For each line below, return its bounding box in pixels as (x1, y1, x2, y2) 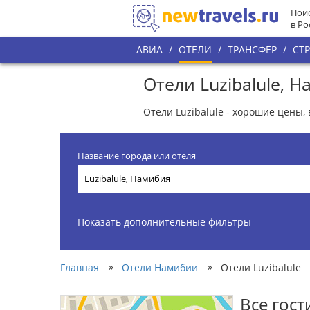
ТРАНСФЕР (228, 43, 277, 56)
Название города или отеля (77, 149, 196, 162)
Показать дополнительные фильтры (77, 215, 251, 228)
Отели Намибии (122, 260, 198, 274)
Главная (60, 260, 99, 274)
